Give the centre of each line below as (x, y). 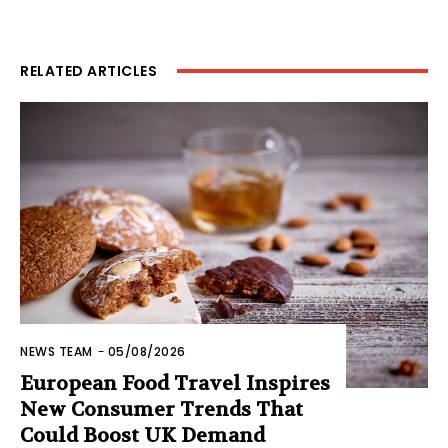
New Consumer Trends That (161, 409)
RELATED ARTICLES (88, 70)
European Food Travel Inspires (175, 383)
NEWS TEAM (56, 351)
